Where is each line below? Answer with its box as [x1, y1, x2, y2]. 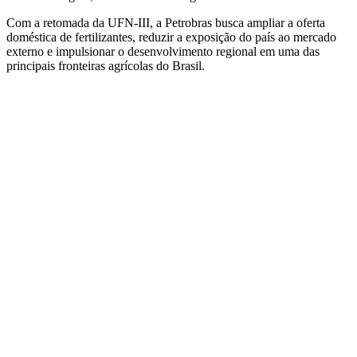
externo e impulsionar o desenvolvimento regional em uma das [6, 44, 320, 58]
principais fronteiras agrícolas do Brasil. [6, 58, 205, 73]
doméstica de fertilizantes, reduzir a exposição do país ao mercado [6, 29, 336, 44]
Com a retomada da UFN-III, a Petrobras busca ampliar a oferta [6, 15, 325, 29]
